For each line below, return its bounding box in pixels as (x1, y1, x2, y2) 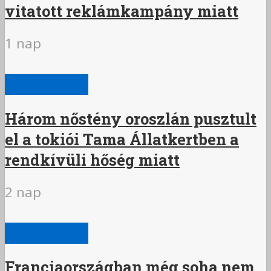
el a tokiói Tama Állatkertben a (5, 128, 239, 149)
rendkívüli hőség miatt (5, 149, 180, 170)
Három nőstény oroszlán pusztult (5, 108, 256, 129)
